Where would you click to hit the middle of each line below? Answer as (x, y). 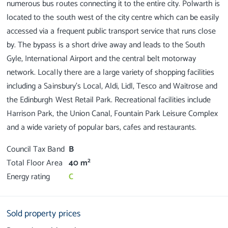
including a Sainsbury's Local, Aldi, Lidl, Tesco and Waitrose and (112, 86)
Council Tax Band (36, 149)
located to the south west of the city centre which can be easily (113, 17)
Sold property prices (44, 214)
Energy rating (28, 177)
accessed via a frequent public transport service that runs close (111, 31)
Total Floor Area (35, 163)
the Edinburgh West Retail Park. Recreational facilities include (109, 100)
